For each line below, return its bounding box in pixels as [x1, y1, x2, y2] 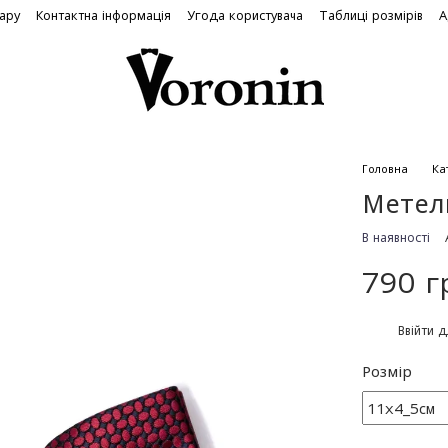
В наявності [362, 230, 431, 245]
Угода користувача [187, 8, 303, 23]
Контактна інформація [36, 8, 171, 23]
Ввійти [398, 322, 435, 338]
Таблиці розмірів [319, 8, 423, 23]
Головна [362, 162, 409, 175]
